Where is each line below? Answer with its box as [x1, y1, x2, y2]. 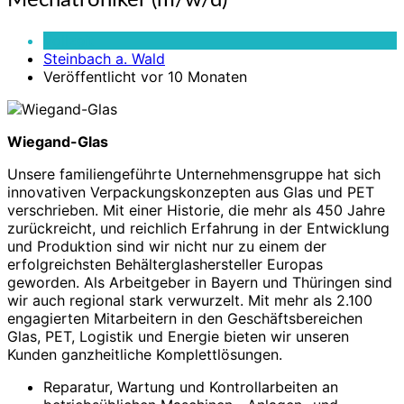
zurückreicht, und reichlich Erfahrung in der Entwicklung [7, 219, 390, 238]
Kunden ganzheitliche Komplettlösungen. [7, 345, 282, 364]
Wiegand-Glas [7, 133, 108, 151]
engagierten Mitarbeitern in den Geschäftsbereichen [7, 309, 363, 328]
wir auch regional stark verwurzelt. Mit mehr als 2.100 [7, 291, 372, 310]
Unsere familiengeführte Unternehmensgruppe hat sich [7, 165, 381, 184]
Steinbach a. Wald [43, 50, 165, 69]
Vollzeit [43, 32, 94, 50]
